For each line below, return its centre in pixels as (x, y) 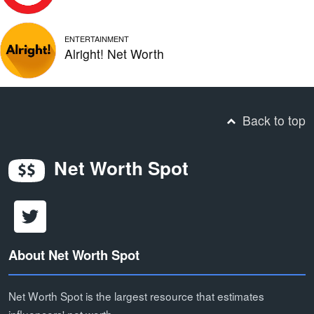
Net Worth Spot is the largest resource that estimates (136, 295)
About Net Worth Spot (74, 254)
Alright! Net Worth (114, 53)
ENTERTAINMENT (97, 38)
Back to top (272, 121)
